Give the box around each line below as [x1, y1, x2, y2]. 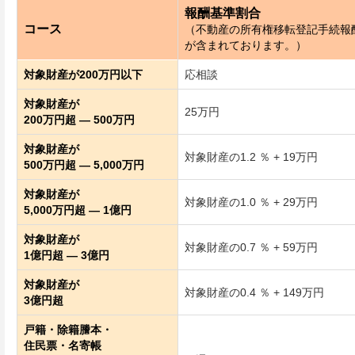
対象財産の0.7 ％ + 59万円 [185, 241, 318, 254]
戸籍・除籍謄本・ [24, 323, 113, 336]
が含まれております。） [185, 39, 307, 52]
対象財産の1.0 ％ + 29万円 [185, 196, 318, 208]
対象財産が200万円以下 [24, 68, 143, 81]
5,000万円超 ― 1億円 [24, 204, 132, 216]
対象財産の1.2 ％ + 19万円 [185, 151, 318, 163]
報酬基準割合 [185, 6, 261, 20]
